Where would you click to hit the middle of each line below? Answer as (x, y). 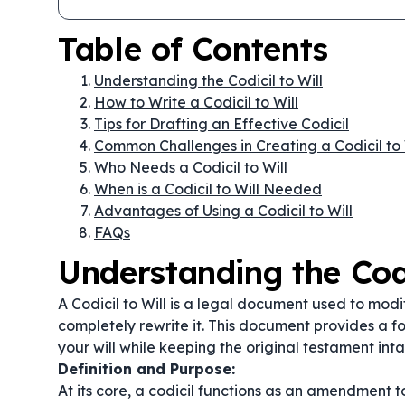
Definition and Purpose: (146, 369)
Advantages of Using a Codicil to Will (223, 211)
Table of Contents (193, 49)
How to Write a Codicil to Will (196, 102)
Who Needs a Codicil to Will (191, 167)
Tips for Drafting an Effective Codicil (221, 124)
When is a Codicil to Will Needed (208, 189)
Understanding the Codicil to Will (208, 80)
